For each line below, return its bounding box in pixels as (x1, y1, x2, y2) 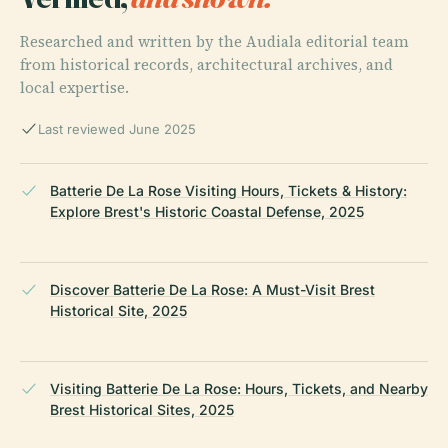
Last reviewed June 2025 (38, 121, 196, 138)
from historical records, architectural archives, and (20, 54, 393, 76)
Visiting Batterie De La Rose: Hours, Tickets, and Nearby (50, 380, 428, 398)
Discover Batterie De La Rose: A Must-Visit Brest (50, 281, 375, 299)
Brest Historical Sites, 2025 (50, 401, 234, 419)
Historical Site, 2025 (50, 302, 187, 320)
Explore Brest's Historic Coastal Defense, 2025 (50, 203, 364, 221)
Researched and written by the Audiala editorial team (20, 31, 409, 53)
